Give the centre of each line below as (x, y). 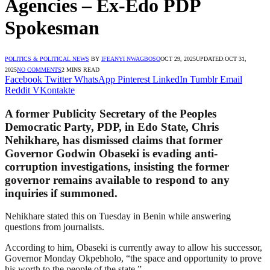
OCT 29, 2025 (178, 58)
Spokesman (52, 28)
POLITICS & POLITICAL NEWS (47, 58)
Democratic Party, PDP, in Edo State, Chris (112, 127)
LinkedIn (170, 79)
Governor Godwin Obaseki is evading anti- (111, 153)
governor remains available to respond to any (117, 180)
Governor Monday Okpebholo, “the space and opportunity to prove (133, 259)
